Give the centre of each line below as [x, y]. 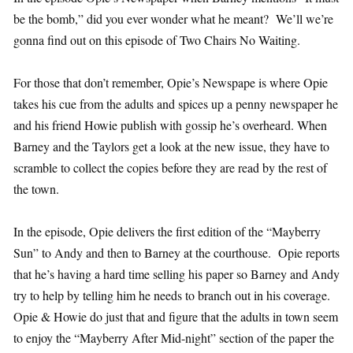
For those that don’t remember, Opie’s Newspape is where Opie [171, 83]
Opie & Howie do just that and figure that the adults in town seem [176, 317]
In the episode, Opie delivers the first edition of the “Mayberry [167, 232]
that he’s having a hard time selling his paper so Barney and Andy [176, 274]
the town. [36, 189]
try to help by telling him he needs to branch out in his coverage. [174, 295]
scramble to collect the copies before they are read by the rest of [170, 168]
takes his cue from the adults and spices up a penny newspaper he [176, 104]
